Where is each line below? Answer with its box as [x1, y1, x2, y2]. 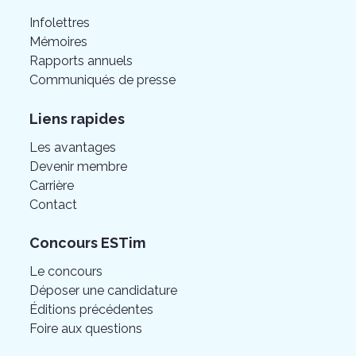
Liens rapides [29, 110, 126, 127]
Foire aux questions [29, 320, 143, 336]
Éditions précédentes [29, 301, 154, 317]
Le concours [29, 263, 103, 279]
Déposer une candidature [29, 282, 178, 298]
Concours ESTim [29, 234, 146, 251]
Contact [29, 196, 78, 212]
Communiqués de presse [29, 72, 176, 88]
